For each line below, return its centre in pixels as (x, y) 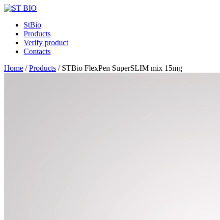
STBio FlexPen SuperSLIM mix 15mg (122, 68)
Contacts (37, 51)
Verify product (46, 42)
